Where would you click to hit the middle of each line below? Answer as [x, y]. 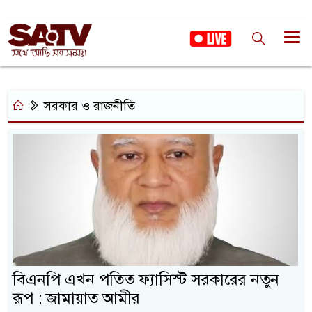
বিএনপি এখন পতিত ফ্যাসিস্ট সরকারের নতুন [146, 280]
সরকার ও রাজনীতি [88, 106]
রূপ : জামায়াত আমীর [76, 298]
